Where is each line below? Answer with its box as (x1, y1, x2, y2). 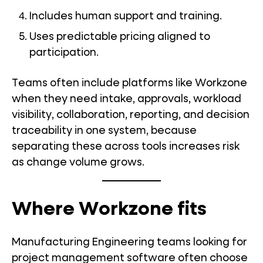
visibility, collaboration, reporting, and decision (12, 110, 249, 120)
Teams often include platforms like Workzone (12, 78, 247, 89)
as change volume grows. (12, 157, 144, 168)
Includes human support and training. (29, 11, 222, 22)
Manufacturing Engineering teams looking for (12, 237, 247, 248)
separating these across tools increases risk (12, 141, 240, 152)
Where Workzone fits (12, 200, 207, 219)
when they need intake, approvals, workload (12, 94, 241, 104)
